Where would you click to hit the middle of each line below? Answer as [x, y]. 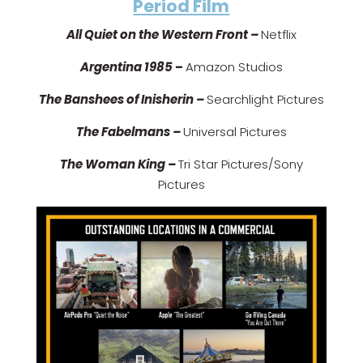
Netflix [278, 35]
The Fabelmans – [129, 132]
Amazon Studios [234, 67]
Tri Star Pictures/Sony [240, 164]
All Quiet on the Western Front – [163, 35]
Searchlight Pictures [265, 100]
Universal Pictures [235, 132]
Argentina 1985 [126, 67]
